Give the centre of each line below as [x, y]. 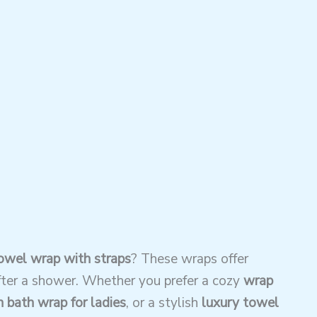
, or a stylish [163, 302]
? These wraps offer [189, 259]
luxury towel [240, 302]
